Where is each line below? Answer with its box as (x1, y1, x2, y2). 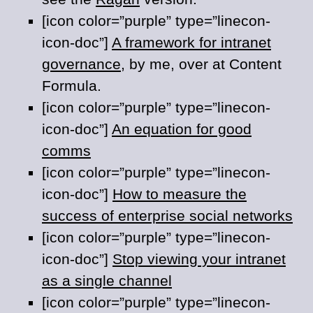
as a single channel (42, 272, 172, 289)
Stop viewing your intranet (112, 251, 286, 267)
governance (42, 56, 121, 72)
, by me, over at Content (121, 56, 282, 72)
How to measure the (112, 186, 247, 202)
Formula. (42, 78, 101, 94)
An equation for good (112, 121, 252, 137)
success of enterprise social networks (42, 208, 293, 224)
